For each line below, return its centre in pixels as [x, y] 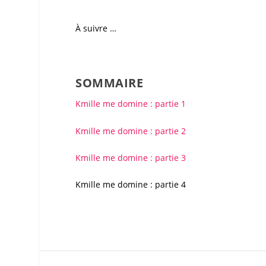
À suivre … [96, 28]
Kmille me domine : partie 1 [131, 104]
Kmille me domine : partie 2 [131, 131]
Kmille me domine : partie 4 [131, 185]
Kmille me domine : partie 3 [131, 157]
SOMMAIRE [110, 83]
